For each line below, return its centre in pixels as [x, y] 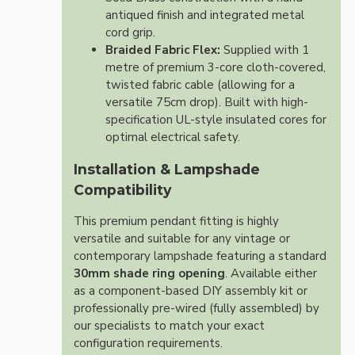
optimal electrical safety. [173, 137]
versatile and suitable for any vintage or [182, 239]
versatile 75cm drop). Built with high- [207, 102]
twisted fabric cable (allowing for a [200, 84]
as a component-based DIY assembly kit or [191, 291]
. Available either [271, 274]
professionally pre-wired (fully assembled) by [197, 309]
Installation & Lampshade [167, 170]
